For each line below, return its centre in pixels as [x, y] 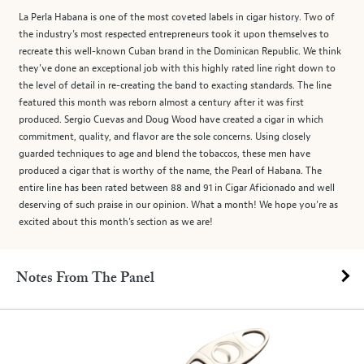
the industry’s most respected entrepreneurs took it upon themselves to [174, 35]
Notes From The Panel [85, 279]
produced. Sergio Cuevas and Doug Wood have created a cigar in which [171, 120]
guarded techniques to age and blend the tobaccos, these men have [165, 154]
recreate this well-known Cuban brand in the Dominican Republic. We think [180, 52]
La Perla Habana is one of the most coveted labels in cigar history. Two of [177, 17]
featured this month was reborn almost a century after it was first [161, 103]
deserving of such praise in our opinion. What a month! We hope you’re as [178, 205]
